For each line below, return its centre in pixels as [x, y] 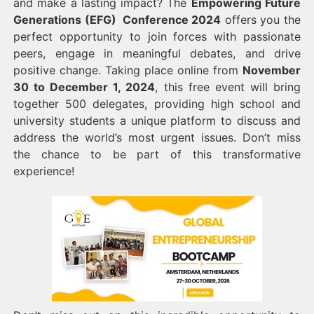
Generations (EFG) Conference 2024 [117, 20]
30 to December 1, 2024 [84, 87]
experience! [44, 171]
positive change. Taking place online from [128, 70]
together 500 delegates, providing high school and [157, 104]
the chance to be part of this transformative [157, 154]
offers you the [261, 20]
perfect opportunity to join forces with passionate [157, 36]
